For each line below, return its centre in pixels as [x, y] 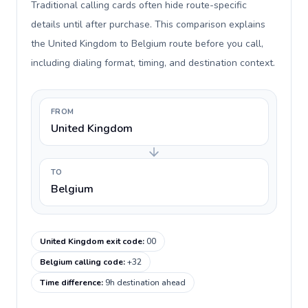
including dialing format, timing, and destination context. [153, 63]
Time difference [70, 283]
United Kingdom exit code [91, 241]
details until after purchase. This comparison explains [148, 24]
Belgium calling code [81, 262]
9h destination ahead [145, 283]
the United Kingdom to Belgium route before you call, [147, 44]
